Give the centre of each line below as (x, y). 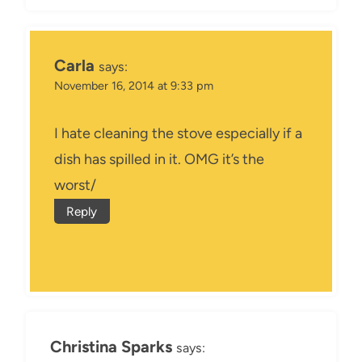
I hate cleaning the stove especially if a (178, 134)
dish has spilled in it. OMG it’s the (159, 160)
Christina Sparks (111, 347)
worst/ (75, 185)
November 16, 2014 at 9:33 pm (134, 85)
